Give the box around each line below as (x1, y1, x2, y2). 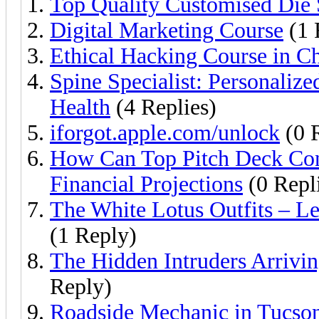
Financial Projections (50, 171, 243, 197)
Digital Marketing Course (50, 17, 283, 43)
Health (50, 94, 110, 120)
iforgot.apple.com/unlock (50, 120, 280, 145)
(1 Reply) (50, 222, 137, 248)
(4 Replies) (110, 94, 216, 120)
